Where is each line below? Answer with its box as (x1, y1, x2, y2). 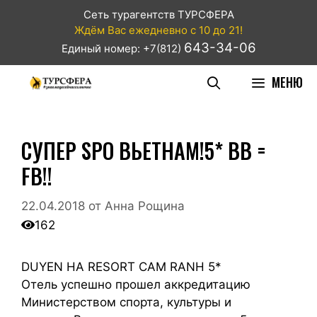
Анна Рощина (105, 198, 185, 213)
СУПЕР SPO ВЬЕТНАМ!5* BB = (21, 134, 266, 166)
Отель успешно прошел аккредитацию (21, 277, 250, 292)
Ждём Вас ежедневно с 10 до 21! (74, 23, 243, 37)
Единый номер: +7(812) (61, 42, 184, 55)
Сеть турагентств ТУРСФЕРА (83, 8, 234, 21)
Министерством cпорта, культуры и (21, 294, 231, 309)
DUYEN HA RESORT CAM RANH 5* (21, 259, 221, 274)
